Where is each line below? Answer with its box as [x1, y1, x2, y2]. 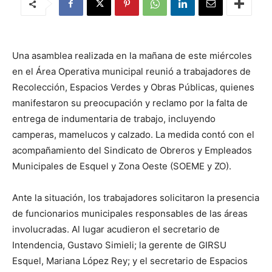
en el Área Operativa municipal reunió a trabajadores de [12, 66, 251, 77]
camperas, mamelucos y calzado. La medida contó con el [12, 129, 254, 140]
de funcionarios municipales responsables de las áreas [12, 208, 248, 219]
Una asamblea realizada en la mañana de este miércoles [12, 50, 252, 61]
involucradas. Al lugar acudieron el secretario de [12, 223, 220, 235]
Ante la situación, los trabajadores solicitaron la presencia [12, 192, 259, 203]
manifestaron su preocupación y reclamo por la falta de [12, 97, 248, 109]
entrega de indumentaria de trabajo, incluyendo [12, 113, 216, 124]
